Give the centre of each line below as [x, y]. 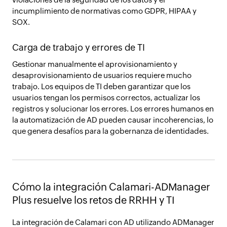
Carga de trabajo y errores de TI [79, 47]
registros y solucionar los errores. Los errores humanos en [113, 109]
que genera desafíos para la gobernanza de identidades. [110, 131]
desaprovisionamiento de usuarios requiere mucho [102, 75]
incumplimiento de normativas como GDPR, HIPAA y [104, 11]
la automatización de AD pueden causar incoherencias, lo [113, 120]
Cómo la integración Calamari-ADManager [111, 187]
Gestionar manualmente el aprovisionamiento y [95, 64]
